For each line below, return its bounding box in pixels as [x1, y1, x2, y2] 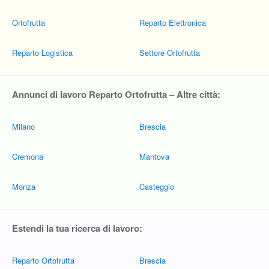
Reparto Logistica [12, 47, 73, 58]
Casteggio [139, 181, 174, 192]
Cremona [12, 151, 43, 162]
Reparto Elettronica [139, 17, 206, 28]
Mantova [139, 151, 169, 162]
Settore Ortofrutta [139, 47, 200, 58]
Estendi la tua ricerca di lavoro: [12, 222, 142, 235]
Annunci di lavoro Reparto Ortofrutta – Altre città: [12, 88, 220, 101]
